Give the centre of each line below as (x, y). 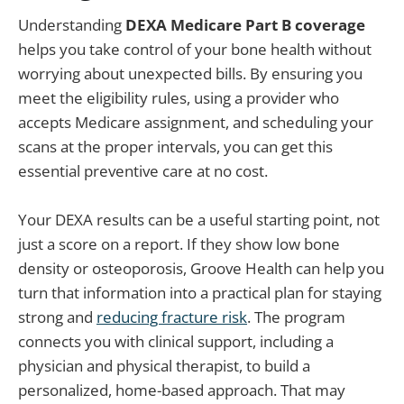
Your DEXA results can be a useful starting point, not (199, 219)
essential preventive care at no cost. (143, 170)
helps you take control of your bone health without (195, 49)
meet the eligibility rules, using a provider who (179, 97)
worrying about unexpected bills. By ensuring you (190, 73)
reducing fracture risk (172, 317)
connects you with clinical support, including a (176, 341)
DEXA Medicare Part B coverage (245, 24)
